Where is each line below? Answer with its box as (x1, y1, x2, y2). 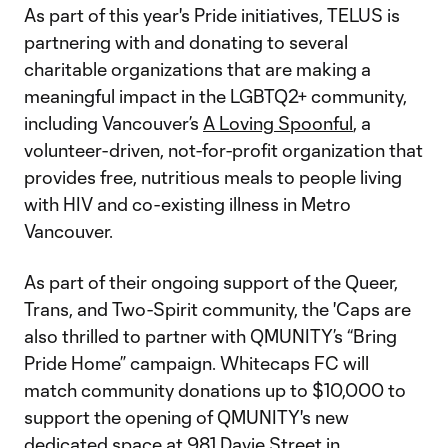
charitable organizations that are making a (24, 58, 371, 80)
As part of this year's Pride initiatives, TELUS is (24, 4, 400, 26)
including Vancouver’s (24, 112, 203, 134)
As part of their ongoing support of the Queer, (24, 271, 398, 293)
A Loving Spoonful (203, 112, 353, 134)
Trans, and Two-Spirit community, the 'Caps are (24, 298, 411, 320)
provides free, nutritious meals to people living (24, 166, 402, 188)
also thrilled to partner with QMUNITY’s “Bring (24, 325, 397, 347)
